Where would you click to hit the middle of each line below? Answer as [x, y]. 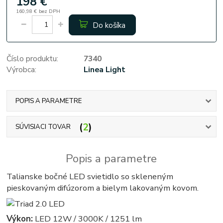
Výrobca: [22, 69]
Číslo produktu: [33, 58]
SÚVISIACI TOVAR [43, 127]
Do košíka [109, 25]
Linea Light [104, 69]
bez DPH [49, 11]
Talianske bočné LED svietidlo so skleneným [90, 177]
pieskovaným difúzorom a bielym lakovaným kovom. [103, 188]
